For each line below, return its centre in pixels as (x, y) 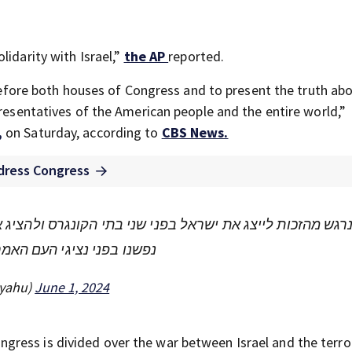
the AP (146, 57)
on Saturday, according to (82, 133)
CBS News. (195, 133)
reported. (196, 57)
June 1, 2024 (72, 288)
